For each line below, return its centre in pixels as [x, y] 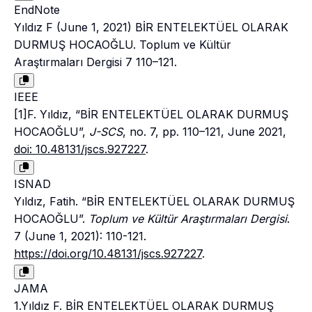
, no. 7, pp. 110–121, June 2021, [204, 132]
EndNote [37, 10]
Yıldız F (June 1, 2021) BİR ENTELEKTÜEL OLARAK [151, 28]
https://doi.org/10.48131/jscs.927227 [108, 254]
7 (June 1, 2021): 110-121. [80, 236]
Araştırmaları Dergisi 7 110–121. [95, 62]
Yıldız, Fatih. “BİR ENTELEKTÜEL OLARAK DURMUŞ [154, 202]
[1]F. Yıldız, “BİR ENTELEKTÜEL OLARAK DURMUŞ [151, 115]
